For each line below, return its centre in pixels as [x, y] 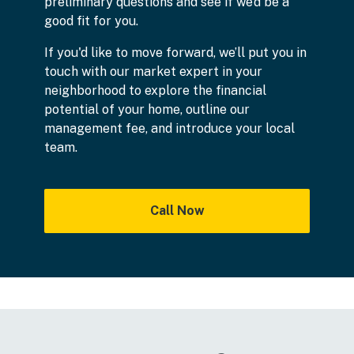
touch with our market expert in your [153, 71]
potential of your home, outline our [147, 109]
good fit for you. [91, 21]
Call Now [177, 210]
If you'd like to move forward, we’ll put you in [175, 52]
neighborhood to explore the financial [155, 90]
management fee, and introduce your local [169, 128]
